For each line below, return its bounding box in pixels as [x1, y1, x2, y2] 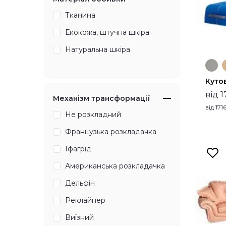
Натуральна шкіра [65, 45, 130, 54]
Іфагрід [65, 144, 91, 154]
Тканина [65, 11, 95, 20]
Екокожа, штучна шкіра [65, 28, 149, 37]
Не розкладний [65, 110, 121, 120]
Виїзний [65, 213, 94, 222]
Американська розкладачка [65, 161, 165, 171]
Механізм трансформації [53, 94, 150, 103]
